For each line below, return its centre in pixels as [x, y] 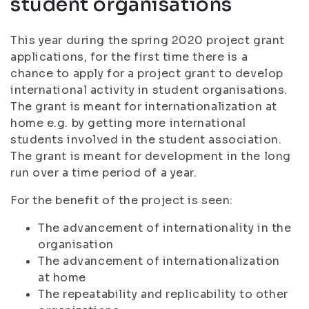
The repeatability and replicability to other [163, 294]
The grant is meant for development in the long [151, 156]
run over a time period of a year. [104, 173]
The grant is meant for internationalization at [144, 107]
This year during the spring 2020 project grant [148, 40]
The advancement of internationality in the [165, 228]
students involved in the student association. [146, 140]
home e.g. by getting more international [128, 123]
